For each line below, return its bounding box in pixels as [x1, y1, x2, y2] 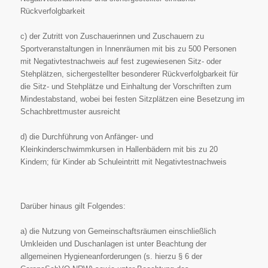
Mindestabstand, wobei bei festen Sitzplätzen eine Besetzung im [20, 94, 245, 103]
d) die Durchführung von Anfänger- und [20, 132, 153, 141]
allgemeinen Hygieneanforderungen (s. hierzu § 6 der [20, 251, 202, 261]
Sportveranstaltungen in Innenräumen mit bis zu [20, 44, 188, 53]
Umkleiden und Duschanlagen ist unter [20, 239, 156, 248]
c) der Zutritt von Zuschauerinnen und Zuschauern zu [20, 31, 204, 41]
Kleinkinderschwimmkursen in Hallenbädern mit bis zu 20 [20, 144, 218, 154]
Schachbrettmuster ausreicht [20, 106, 120, 116]
